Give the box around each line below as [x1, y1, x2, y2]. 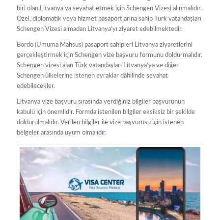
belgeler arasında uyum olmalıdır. [16, 130, 107, 137]
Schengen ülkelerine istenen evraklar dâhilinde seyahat [16, 73, 168, 80]
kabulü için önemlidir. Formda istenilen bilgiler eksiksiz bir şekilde [16, 109, 195, 116]
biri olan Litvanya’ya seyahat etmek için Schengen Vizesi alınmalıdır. [16, 5, 202, 12]
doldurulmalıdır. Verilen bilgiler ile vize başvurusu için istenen [16, 119, 184, 126]
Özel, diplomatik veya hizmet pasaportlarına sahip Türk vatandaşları [16, 16, 201, 23]
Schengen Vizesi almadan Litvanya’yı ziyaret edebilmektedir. [16, 26, 183, 33]
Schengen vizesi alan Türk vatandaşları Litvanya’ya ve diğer [16, 62, 179, 69]
